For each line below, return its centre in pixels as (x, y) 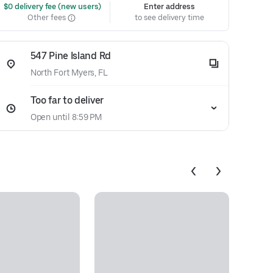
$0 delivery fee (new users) (51, 6)
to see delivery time (169, 17)
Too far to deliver (67, 100)
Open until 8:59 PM (66, 117)
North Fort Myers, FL (69, 73)
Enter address (170, 6)
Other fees (48, 17)
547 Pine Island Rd (70, 56)
